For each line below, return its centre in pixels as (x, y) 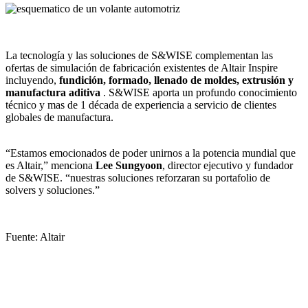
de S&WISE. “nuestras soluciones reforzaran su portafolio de (138, 178)
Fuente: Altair (35, 237)
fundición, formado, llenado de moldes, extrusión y (176, 80)
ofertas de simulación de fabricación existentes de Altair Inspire (143, 68)
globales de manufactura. (59, 118)
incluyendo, (32, 80)
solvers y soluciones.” (53, 190)
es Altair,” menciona (51, 166)
